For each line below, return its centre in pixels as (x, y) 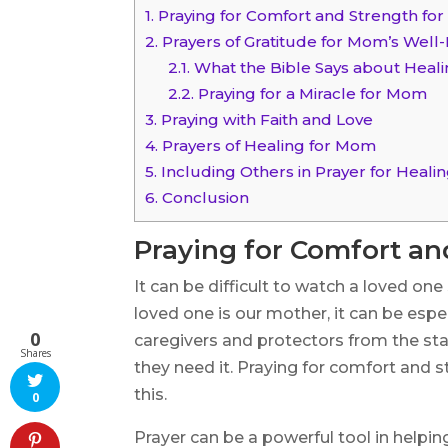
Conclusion (204, 198)
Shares (35, 353)
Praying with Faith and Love (265, 120)
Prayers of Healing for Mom (267, 146)
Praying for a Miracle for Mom (311, 94)
